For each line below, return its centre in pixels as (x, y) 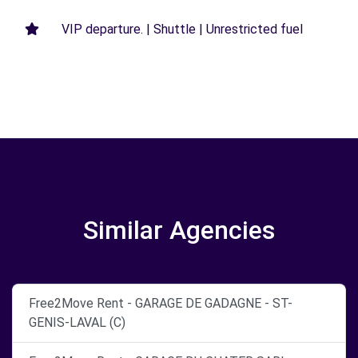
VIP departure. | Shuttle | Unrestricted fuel (182, 29)
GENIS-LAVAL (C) (77, 322)
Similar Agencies (179, 230)
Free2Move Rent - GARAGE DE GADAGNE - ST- (161, 303)
